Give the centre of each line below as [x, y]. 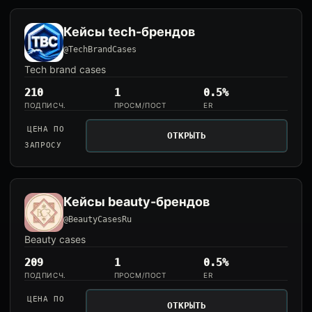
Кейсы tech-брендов [129, 32]
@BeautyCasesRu [97, 219]
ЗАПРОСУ [43, 145]
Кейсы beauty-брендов [136, 202]
